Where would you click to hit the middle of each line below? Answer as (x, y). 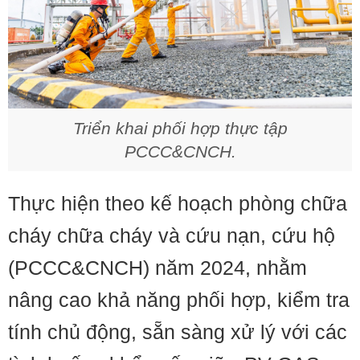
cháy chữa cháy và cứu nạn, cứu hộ (172, 235)
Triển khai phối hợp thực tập (180, 128)
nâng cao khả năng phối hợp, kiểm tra (179, 300)
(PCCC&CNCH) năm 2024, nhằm (157, 268)
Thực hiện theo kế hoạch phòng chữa (178, 203)
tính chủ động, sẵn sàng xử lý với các (178, 332)
